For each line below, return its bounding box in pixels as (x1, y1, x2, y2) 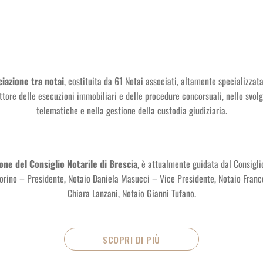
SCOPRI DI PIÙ (103, 232, 160, 247)
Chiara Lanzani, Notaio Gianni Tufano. (67, 186, 196, 201)
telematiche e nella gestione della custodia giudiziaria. (36, 103, 227, 117)
